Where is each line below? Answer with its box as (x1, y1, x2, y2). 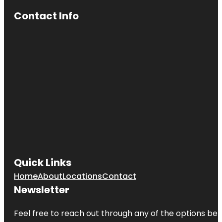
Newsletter (14, 183, 69, 197)
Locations (62, 170, 102, 182)
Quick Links (14, 156, 71, 170)
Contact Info (14, 9, 79, 23)
